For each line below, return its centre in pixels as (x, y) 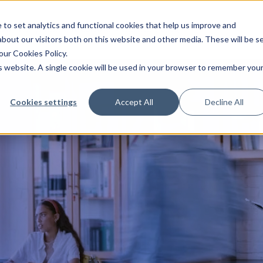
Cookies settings (44, 102)
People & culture (75, 29)
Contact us (146, 29)
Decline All (225, 102)
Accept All (134, 102)
